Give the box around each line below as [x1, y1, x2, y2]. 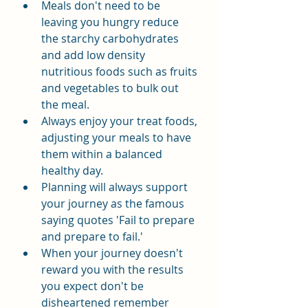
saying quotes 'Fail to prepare [41, 212, 197, 228]
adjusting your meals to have [41, 130, 194, 145]
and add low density [41, 47, 148, 63]
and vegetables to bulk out [41, 80, 181, 96]
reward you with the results [41, 262, 186, 277]
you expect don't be [41, 278, 146, 294]
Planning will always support [41, 179, 190, 195]
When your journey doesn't [41, 245, 186, 261]
